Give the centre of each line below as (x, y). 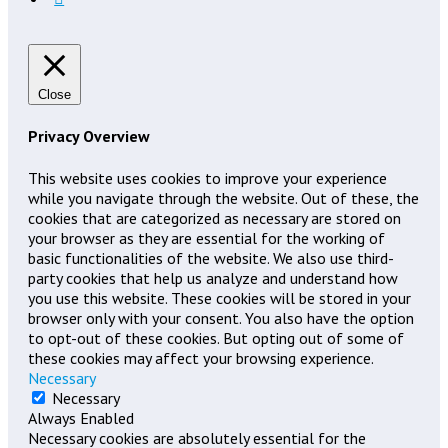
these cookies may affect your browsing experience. (201, 357)
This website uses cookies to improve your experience (207, 177)
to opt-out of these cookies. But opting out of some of (216, 337)
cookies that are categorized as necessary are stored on (214, 217)
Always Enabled (81, 417)
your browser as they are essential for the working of (206, 237)
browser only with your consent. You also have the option (221, 317)
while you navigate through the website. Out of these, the (223, 197)
